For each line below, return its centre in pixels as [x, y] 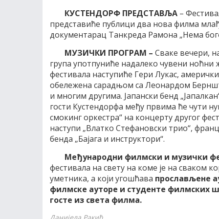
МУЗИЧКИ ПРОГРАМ [107, 53]
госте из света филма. [96, 200]
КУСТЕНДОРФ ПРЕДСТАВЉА [121, 13]
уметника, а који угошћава [101, 178]
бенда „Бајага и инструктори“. [107, 139]
